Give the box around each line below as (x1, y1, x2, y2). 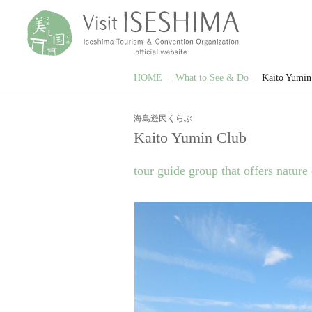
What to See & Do (175, 72, 249, 83)
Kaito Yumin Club (134, 128, 247, 146)
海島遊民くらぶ (134, 113, 192, 123)
